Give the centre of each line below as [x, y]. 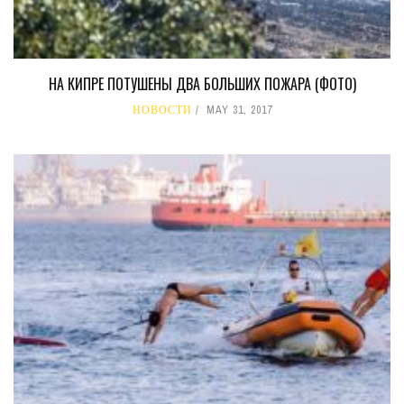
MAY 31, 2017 [239, 110]
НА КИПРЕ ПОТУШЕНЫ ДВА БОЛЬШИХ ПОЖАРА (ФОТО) [202, 84]
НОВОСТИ [162, 110]
